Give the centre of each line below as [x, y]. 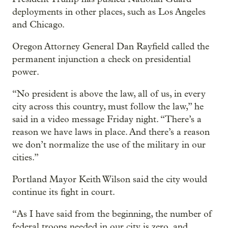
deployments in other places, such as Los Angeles [109, 12]
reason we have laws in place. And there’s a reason [111, 132]
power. [26, 72]
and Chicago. [38, 24]
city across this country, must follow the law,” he [108, 106]
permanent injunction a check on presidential [102, 59]
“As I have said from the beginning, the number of [112, 214]
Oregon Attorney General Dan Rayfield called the [111, 46]
